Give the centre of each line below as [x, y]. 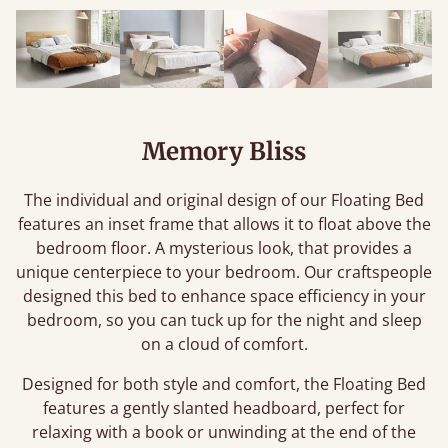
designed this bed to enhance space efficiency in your [224, 296]
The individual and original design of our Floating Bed [224, 200]
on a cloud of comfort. [224, 344]
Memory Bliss [224, 151]
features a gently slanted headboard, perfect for [224, 408]
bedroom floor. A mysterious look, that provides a [224, 248]
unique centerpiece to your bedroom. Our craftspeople [224, 272]
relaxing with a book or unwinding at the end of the [224, 432]
